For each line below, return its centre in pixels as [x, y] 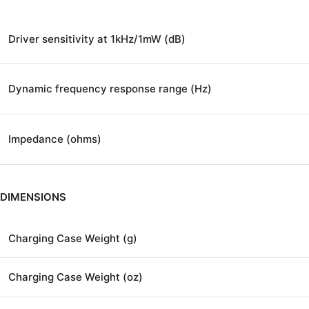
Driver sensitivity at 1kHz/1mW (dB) [97, 39]
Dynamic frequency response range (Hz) [110, 88]
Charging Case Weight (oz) [76, 277]
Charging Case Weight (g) [73, 238]
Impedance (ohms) [55, 139]
